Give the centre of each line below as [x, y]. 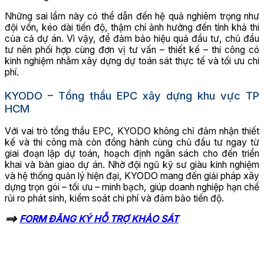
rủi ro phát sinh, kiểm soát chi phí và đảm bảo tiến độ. [114, 199]
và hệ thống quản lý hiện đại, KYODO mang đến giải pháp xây [132, 176]
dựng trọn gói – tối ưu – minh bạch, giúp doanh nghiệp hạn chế [132, 187]
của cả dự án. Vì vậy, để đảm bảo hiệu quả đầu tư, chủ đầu [132, 39]
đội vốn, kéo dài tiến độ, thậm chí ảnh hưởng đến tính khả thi [132, 28]
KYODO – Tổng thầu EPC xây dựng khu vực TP [132, 95]
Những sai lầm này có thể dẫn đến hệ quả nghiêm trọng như [132, 16]
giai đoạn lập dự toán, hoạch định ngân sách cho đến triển [132, 154]
